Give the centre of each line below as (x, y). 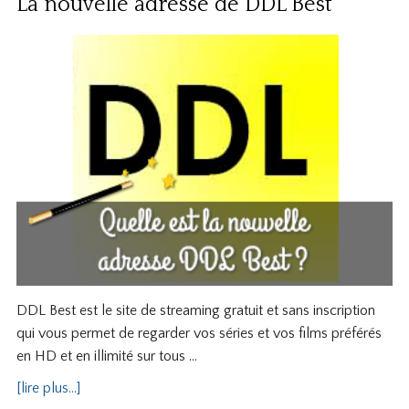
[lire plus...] (48, 388)
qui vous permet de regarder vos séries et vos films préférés (199, 334)
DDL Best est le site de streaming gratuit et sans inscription (195, 311)
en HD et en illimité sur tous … (106, 357)
